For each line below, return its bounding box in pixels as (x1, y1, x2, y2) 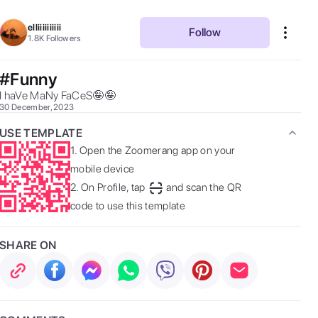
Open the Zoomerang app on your (79, 144, 236, 157)
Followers (45, 33, 82, 43)
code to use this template (70, 199, 186, 212)
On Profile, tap (80, 181, 146, 194)
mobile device (70, 163, 135, 175)
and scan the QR (166, 181, 242, 194)
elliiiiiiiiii (28, 22, 62, 33)
